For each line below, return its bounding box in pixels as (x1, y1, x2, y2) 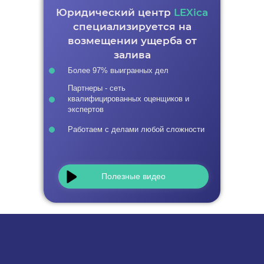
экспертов (68, 104, 104, 114)
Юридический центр (56, 6, 174, 18)
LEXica (174, 6, 208, 18)
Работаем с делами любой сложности (68, 124, 204, 134)
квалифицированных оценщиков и (68, 94, 189, 103)
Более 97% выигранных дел (68, 65, 169, 75)
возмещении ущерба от (67, 34, 197, 47)
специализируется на (72, 20, 192, 32)
